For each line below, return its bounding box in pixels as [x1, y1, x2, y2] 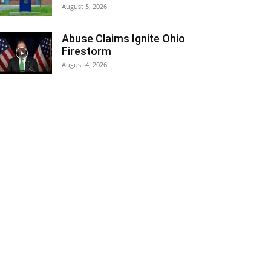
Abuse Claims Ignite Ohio [62, 32, 185, 45]
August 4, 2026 [62, 60, 107, 69]
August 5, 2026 [62, 2, 107, 11]
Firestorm [62, 45, 111, 57]
